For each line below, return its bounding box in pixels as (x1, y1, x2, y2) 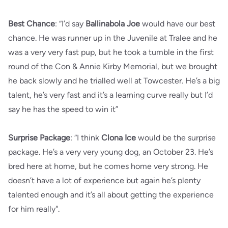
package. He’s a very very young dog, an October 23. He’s (8, 147, 213, 157)
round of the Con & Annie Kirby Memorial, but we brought (8, 62, 217, 71)
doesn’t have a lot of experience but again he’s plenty (8, 176, 201, 185)
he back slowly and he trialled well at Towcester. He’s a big (8, 76, 220, 85)
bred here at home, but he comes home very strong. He (8, 161, 208, 171)
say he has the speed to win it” (8, 104, 118, 114)
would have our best (140, 19, 215, 28)
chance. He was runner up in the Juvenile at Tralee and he (8, 33, 217, 43)
